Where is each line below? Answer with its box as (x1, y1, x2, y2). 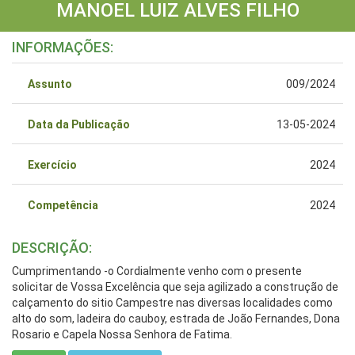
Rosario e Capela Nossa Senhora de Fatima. (12, 327, 232, 341)
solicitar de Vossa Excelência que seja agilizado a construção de (12, 280, 338, 293)
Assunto (28, 77, 72, 90)
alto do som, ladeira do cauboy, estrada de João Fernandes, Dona (12, 311, 340, 325)
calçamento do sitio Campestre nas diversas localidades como (12, 296, 333, 309)
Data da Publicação (28, 117, 130, 131)
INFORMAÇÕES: (12, 38, 113, 55)
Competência (28, 198, 98, 212)
